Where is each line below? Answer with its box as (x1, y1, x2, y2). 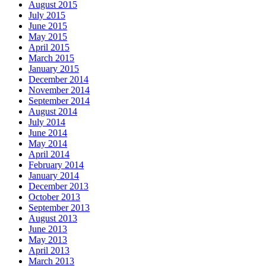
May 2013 (28, 234, 67, 245)
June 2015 (28, 20, 67, 31)
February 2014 (28, 159, 84, 170)
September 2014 (28, 95, 90, 106)
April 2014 (28, 148, 69, 159)
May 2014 (28, 138, 67, 148)
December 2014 (28, 74, 88, 84)
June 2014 (28, 127, 67, 138)
